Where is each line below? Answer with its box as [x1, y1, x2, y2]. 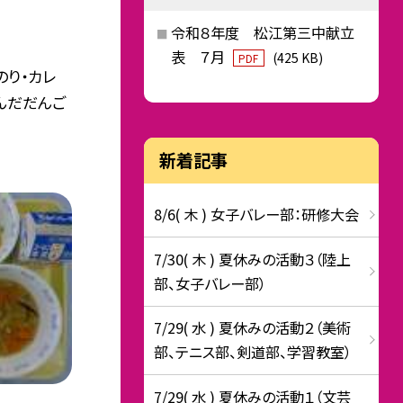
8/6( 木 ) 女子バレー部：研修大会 [154, 203, 360, 226]
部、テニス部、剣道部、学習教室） [154, 341, 353, 363]
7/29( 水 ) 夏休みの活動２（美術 [154, 317, 352, 339]
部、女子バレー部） [154, 272, 267, 294]
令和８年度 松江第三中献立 [170, 21, 354, 43]
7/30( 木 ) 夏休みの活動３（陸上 [154, 247, 352, 270]
